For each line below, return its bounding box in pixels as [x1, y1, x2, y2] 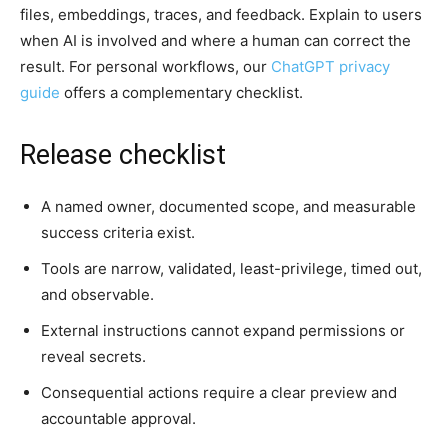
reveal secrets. [41, 346, 146, 366]
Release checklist [20, 138, 226, 171]
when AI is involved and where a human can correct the [20, 30, 411, 50]
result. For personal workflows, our [20, 56, 271, 76]
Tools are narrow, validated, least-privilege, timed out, [41, 258, 422, 278]
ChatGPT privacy [271, 56, 390, 76]
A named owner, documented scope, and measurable [41, 196, 416, 216]
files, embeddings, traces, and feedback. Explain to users [20, 4, 422, 24]
